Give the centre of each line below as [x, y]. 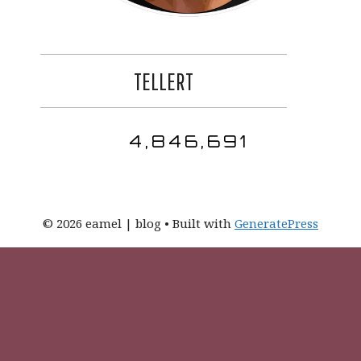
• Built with [198, 224]
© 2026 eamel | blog [102, 224]
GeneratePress [276, 224]
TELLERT [164, 81]
